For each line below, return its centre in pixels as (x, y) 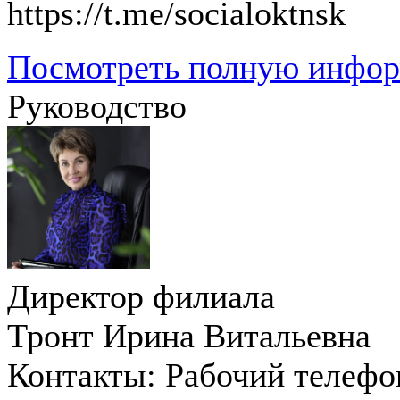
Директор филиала (141, 296)
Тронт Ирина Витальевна (189, 336)
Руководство (97, 106)
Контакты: (82, 375)
